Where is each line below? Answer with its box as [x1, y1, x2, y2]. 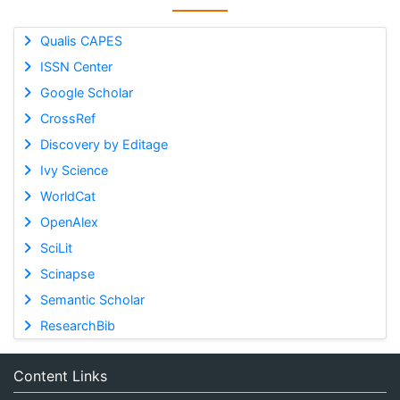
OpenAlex [39, 214, 98, 229]
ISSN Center [39, 59, 112, 74]
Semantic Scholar [39, 292, 145, 307]
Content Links [13, 367, 107, 385]
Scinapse [39, 266, 95, 281]
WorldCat [39, 188, 96, 204]
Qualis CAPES [39, 33, 122, 48]
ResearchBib [39, 318, 115, 333]
